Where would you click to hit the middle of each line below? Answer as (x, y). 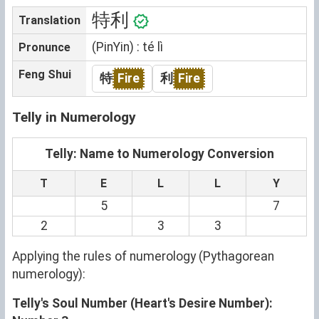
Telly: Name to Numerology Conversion (159, 153)
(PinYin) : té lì (127, 47)
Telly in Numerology (74, 117)
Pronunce (45, 47)
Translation (49, 20)
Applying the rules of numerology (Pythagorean (143, 256)
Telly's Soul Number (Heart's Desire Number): (142, 303)
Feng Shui (45, 74)
